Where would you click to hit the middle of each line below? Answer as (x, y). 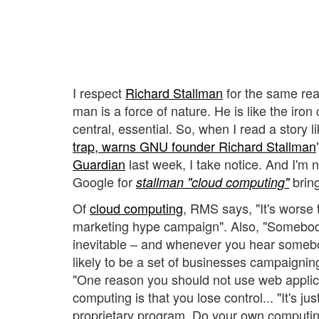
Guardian (99, 163)
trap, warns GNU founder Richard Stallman (194, 146)
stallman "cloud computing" (213, 182)
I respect (99, 92)
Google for (104, 181)
